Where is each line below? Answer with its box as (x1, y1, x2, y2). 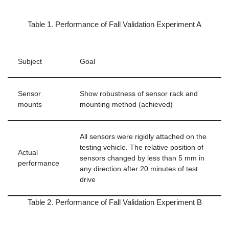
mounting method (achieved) (80, 101, 173, 108)
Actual (18, 149, 38, 156)
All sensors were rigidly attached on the (80, 133, 207, 141)
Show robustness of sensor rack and (80, 90, 198, 98)
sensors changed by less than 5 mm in (80, 154, 204, 162)
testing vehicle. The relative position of (80, 144, 203, 151)
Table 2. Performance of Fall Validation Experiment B (27, 198, 202, 207)
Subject (18, 58, 42, 65)
